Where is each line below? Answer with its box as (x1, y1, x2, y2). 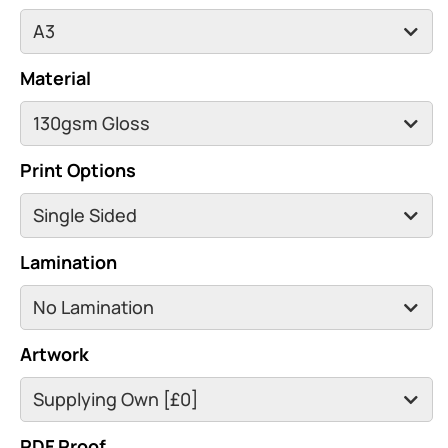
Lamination (20, 249, 117, 274)
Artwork (20, 341, 89, 366)
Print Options (20, 157, 136, 182)
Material (20, 65, 91, 90)
